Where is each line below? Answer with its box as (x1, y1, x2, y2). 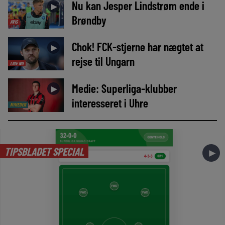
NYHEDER (10, 101, 26, 107)
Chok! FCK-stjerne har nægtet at (71, 39, 203, 54)
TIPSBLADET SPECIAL (4, 144, 84, 158)
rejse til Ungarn (71, 54, 135, 69)
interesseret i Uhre (71, 95, 148, 110)
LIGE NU (10, 60, 24, 66)
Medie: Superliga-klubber (71, 80, 177, 95)
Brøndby (71, 13, 106, 28)
